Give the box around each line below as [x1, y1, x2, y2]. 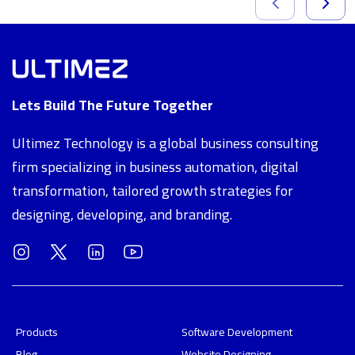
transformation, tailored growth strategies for [12, 177, 293, 204]
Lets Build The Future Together [12, 92, 213, 119]
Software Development [181, 322, 292, 343]
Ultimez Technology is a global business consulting [12, 130, 319, 157]
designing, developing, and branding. [12, 201, 232, 228]
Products [16, 322, 58, 343]
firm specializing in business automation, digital [12, 154, 299, 181]
